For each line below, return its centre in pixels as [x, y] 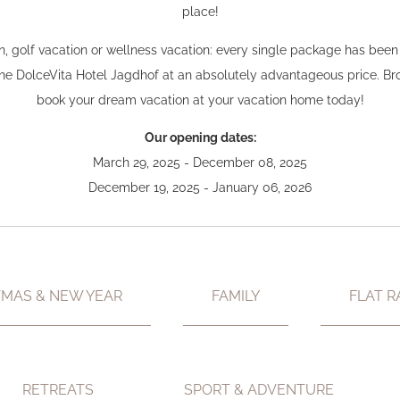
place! [200, 12]
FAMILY [236, 296]
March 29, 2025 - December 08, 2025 [200, 162]
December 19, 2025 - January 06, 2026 [200, 187]
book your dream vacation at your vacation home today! [200, 99]
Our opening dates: [200, 137]
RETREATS [58, 389]
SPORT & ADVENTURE [258, 389]
